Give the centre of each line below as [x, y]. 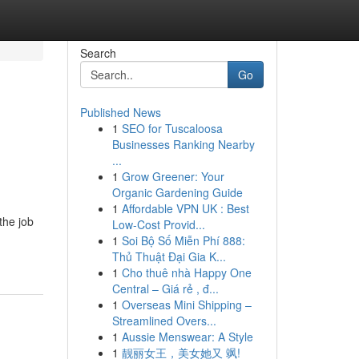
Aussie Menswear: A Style [187, 337]
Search [98, 53]
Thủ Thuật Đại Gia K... [169, 256]
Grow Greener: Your [173, 176]
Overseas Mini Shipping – [186, 305]
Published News [120, 112]
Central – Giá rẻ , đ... [165, 288]
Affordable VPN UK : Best [185, 208]
